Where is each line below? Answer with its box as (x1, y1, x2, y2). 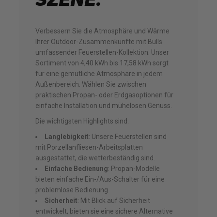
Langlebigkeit (45, 133, 89, 140)
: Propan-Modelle (108, 165, 160, 172)
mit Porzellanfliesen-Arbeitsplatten (35, 143, 143, 151)
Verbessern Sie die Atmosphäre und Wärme (35, 27, 170, 35)
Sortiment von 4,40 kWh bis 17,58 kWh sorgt (35, 59, 169, 67)
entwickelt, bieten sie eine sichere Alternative (35, 207, 173, 215)
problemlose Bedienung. (35, 186, 110, 194)
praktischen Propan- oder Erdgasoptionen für (35, 91, 174, 99)
